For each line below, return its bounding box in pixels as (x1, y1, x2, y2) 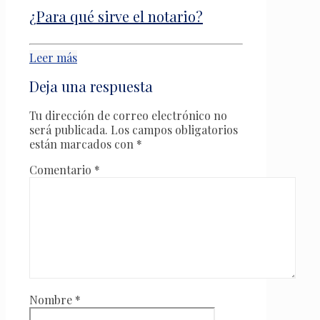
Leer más (29, 50, 77, 66)
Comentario (29, 162, 94, 178)
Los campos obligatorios (111, 122, 238, 138)
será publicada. (29, 122, 108, 138)
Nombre (29, 292, 75, 308)
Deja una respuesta (29, 76, 153, 96)
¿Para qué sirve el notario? (29, 6, 203, 26)
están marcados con (29, 136, 136, 152)
